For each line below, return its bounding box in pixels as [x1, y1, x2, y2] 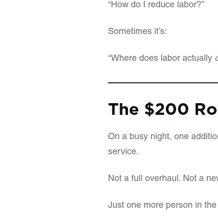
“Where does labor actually [108, 54, 215, 63]
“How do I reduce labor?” [108, 1, 204, 10]
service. [108, 148, 139, 157]
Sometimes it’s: [108, 28, 167, 36]
